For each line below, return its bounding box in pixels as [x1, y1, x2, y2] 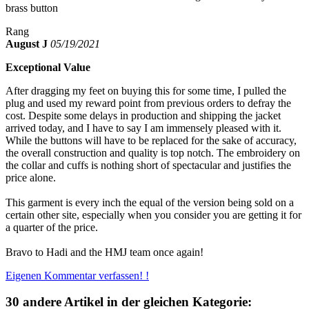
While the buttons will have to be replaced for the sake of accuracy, [6, 134, 297, 146]
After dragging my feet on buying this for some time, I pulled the [6, 84, 286, 97]
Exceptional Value [6, 61, 90, 73]
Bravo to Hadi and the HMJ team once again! [6, 246, 203, 258]
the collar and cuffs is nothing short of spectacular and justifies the [6, 159, 291, 171]
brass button [6, 1, 58, 14]
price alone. [6, 171, 56, 183]
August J [6, 37, 48, 50]
